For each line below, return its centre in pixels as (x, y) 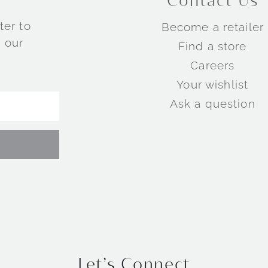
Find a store (212, 46)
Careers (213, 65)
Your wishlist (213, 84)
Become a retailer (212, 27)
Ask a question (212, 103)
